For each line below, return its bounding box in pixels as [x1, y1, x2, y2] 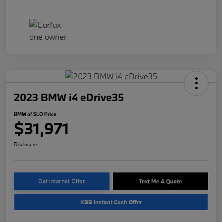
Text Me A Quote [139, 177, 182, 185]
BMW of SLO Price [14, 111, 56, 118]
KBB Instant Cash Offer [80, 198, 142, 206]
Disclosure [14, 141, 37, 148]
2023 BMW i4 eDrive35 [14, 90, 124, 105]
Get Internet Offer [38, 177, 85, 185]
